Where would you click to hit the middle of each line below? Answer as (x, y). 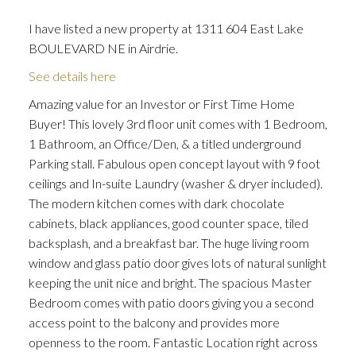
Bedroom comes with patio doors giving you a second (171, 302)
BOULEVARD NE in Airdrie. (103, 48)
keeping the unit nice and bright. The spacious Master (170, 282)
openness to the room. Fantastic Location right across (173, 342)
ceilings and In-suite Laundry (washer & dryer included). (175, 183)
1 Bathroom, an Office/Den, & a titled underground (164, 143)
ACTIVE (256, 87)
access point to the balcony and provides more (154, 322)
